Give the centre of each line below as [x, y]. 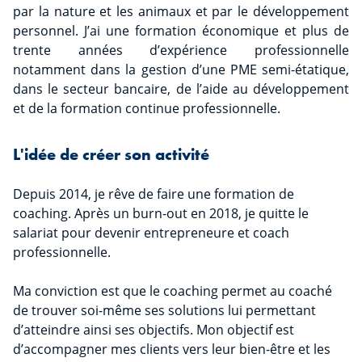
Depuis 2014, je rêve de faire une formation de [154, 194]
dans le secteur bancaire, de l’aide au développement [181, 89]
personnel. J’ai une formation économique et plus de [181, 31]
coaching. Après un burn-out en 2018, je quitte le [161, 214]
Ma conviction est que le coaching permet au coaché [173, 291]
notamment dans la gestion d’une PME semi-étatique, [181, 70]
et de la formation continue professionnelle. [147, 109]
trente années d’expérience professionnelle [181, 51]
